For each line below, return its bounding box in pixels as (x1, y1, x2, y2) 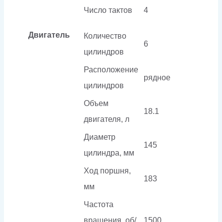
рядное (144, 73, 170, 82)
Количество (84, 31, 126, 40)
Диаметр (84, 132, 115, 141)
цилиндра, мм (84, 148, 134, 157)
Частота (84, 200, 113, 209)
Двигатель (28, 30, 70, 39)
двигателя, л (84, 114, 129, 123)
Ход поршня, (84, 166, 131, 175)
